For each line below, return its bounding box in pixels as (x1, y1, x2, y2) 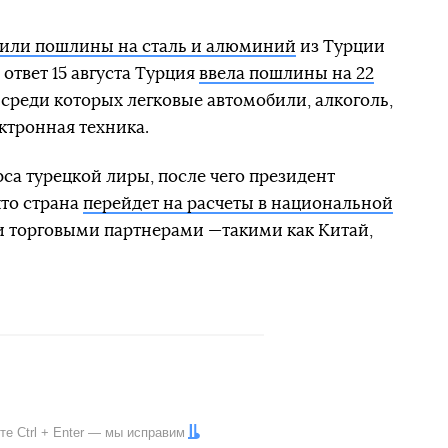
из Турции (296, 38, 385, 56)
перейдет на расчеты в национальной (83, 195, 393, 213)
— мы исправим (84, 425, 185, 441)
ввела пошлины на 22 (199, 65, 374, 83)
